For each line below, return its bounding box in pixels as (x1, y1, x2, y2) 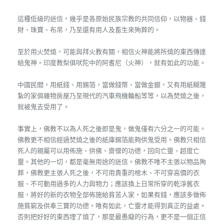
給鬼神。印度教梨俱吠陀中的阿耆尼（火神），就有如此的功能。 (17, 58, 206, 67)
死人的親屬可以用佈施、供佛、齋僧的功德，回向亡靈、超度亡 (17, 146, 199, 155)
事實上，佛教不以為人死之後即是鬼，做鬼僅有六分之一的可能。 (17, 124, 206, 133)
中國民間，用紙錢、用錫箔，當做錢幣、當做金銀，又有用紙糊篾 (17, 80, 206, 89)
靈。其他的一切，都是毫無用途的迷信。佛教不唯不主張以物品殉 (17, 157, 206, 166)
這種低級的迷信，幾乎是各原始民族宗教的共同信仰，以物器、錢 (17, 14, 206, 23)
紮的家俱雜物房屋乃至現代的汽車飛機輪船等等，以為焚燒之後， (17, 91, 206, 100)
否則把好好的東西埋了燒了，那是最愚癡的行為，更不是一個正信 (17, 212, 206, 221)
